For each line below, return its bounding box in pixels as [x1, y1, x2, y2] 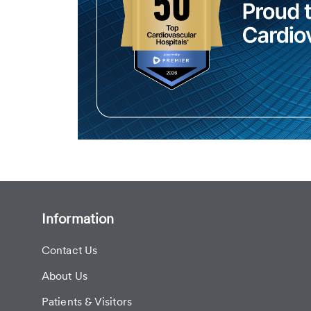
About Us [42, 269, 87, 283]
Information [42, 210, 115, 228]
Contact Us [42, 244, 97, 258]
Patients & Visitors [42, 295, 132, 309]
